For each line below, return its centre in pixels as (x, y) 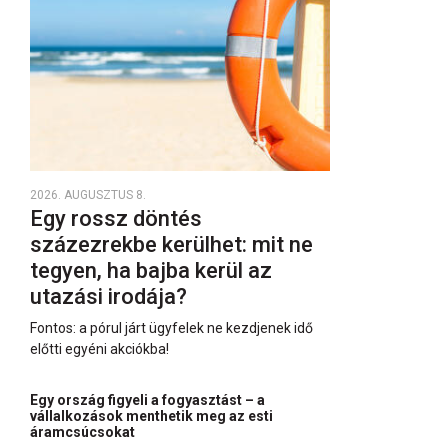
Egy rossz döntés (116, 218)
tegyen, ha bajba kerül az (151, 270)
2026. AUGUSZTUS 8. (88, 195)
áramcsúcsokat (84, 432)
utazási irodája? (111, 296)
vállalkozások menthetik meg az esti (151, 416)
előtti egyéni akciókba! (99, 349)
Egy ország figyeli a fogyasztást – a (147, 400)
